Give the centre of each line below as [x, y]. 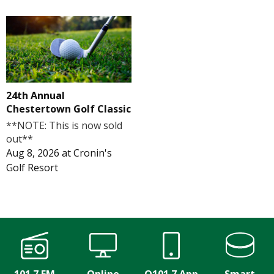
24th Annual [35, 96]
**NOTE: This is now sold [64, 126]
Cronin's [93, 153]
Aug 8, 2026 [33, 153]
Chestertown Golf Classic [68, 109]
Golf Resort [32, 168]
